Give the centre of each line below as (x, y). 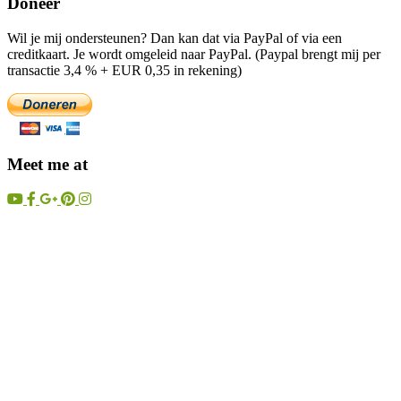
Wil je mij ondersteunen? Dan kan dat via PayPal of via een (175, 38)
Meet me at (47, 165)
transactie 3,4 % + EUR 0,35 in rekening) (124, 70)
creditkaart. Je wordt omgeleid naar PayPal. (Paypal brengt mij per (194, 54)
